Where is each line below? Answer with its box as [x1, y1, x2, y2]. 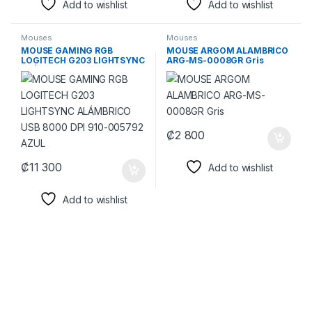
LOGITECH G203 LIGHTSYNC [20, 54, 145, 65]
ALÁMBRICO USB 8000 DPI [20, 64, 134, 75]
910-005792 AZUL [20, 74, 100, 85]
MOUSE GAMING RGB [20, 45, 113, 56]
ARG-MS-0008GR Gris [166, 54, 264, 65]
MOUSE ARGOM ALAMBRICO [166, 45, 289, 56]
